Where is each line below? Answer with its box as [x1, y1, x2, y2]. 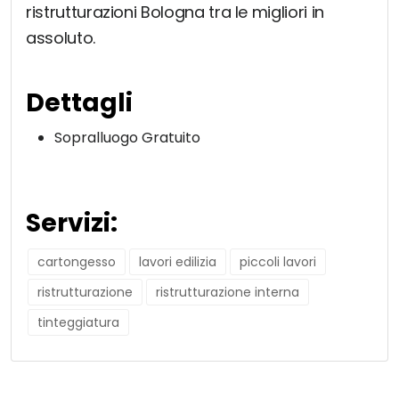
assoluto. [26, 27, 95, 50]
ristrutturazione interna [156, 283, 299, 302]
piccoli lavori [240, 253, 316, 272]
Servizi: [26, 206, 118, 241]
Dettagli [26, 85, 133, 121]
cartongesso [37, 253, 116, 272]
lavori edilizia [139, 253, 216, 272]
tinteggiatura [37, 313, 119, 332]
